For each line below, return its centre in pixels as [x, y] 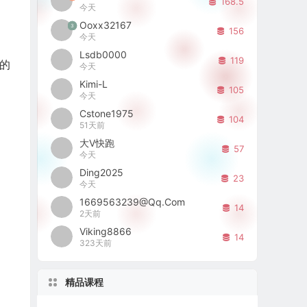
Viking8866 [106, 231]
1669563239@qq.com [133, 201]
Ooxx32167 [106, 25]
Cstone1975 [107, 113]
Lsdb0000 [103, 54]
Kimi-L [94, 84]
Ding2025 [102, 172]
